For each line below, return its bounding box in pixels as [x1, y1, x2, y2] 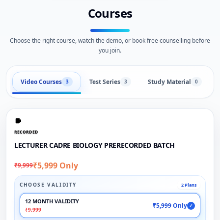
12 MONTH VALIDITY [25, 197, 79, 205]
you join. [99, 46, 121, 55]
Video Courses [21, 77, 62, 86]
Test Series [89, 77, 120, 86]
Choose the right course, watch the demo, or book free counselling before [10, 36, 210, 45]
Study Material [148, 77, 191, 86]
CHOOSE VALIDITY [20, 181, 77, 189]
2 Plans [181, 182, 196, 189]
